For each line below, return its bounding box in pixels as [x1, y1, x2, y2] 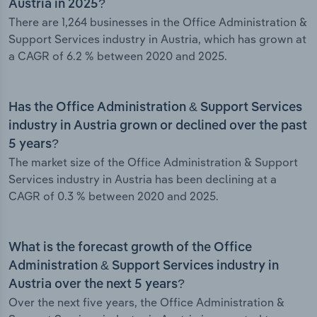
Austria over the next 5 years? [8, 278, 185, 292]
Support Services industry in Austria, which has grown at [8, 32, 306, 47]
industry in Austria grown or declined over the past [8, 120, 307, 133]
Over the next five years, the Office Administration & [8, 295, 284, 310]
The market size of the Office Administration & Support [8, 155, 298, 170]
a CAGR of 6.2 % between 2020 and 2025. [8, 49, 227, 64]
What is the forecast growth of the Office [8, 241, 252, 255]
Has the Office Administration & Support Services [8, 101, 302, 115]
